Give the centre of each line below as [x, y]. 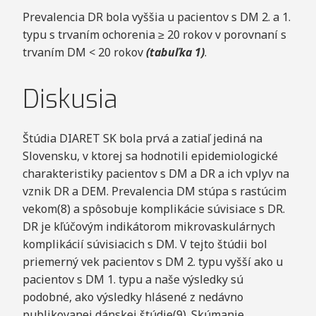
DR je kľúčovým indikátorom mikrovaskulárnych [148, 227]
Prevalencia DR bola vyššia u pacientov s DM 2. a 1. [156, 17]
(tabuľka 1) [175, 52]
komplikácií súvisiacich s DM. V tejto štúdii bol [145, 244]
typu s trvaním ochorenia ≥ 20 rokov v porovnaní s [154, 34]
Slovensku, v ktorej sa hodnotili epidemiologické [150, 156]
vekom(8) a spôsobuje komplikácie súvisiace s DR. [153, 209]
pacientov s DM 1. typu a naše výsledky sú [133, 280]
